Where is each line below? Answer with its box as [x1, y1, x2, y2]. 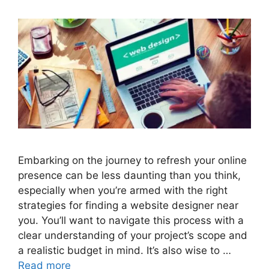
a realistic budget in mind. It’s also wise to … [18, 244, 231, 257]
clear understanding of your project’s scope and [18, 229, 247, 242]
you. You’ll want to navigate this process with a [18, 214, 244, 227]
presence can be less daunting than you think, [18, 169, 241, 182]
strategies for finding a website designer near [18, 199, 238, 212]
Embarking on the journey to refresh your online [18, 154, 247, 167]
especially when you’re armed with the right [18, 184, 228, 197]
